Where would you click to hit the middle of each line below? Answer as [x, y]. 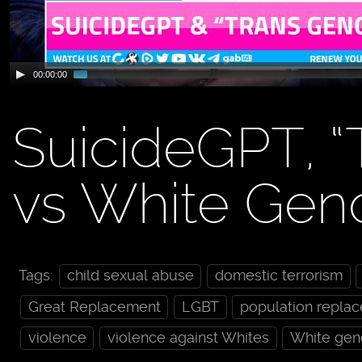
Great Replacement [94, 307]
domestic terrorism [278, 276]
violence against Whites [188, 337]
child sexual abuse [130, 276]
